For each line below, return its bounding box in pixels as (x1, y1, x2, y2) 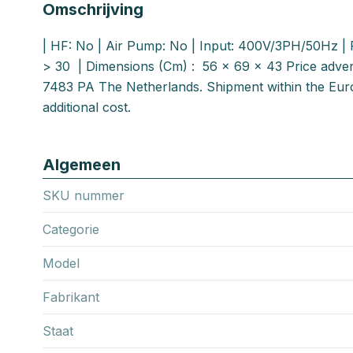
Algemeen (43, 154, 121, 174)
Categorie (43, 221, 99, 237)
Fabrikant (43, 288, 99, 305)
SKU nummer (43, 187, 124, 203)
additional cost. (43, 98, 131, 115)
